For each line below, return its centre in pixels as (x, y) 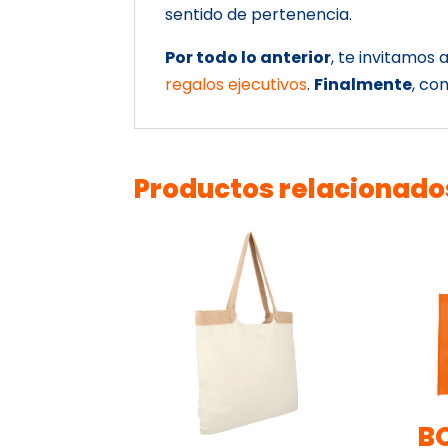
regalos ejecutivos (236, 84)
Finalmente (363, 84)
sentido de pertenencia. (259, 14)
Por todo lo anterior (248, 57)
